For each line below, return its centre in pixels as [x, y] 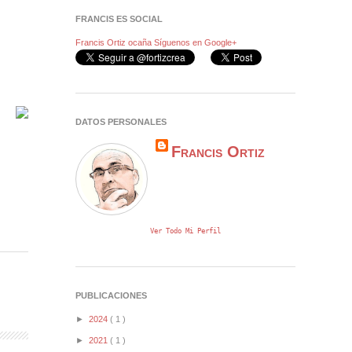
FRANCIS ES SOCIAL [119, 18]
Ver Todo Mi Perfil [185, 231]
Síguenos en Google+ [195, 42]
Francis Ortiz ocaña [114, 42]
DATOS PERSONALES [121, 121]
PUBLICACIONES [111, 295]
